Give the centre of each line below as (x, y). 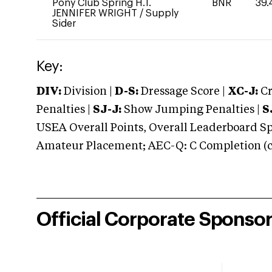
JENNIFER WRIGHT (96, 13)
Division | (88, 92)
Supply (162, 13)
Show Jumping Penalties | (192, 110)
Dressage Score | (182, 92)
